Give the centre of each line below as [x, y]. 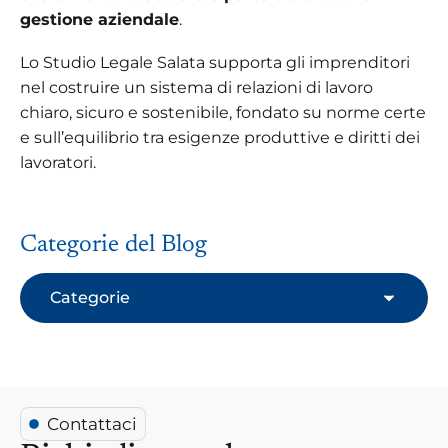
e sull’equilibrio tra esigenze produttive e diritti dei [220, 137]
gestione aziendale [99, 19]
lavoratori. [58, 162]
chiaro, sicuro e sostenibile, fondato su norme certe [223, 112]
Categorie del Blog [113, 244]
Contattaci [91, 423]
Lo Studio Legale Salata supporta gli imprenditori [215, 62]
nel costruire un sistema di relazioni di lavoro [196, 87]
